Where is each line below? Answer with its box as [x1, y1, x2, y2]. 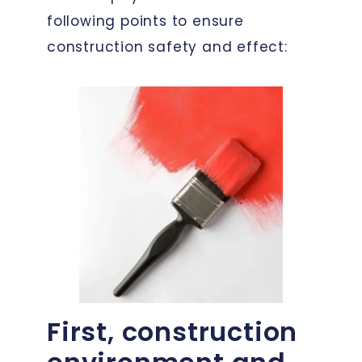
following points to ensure [47, 11, 244, 31]
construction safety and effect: [47, 36, 288, 57]
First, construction [47, 313, 298, 350]
